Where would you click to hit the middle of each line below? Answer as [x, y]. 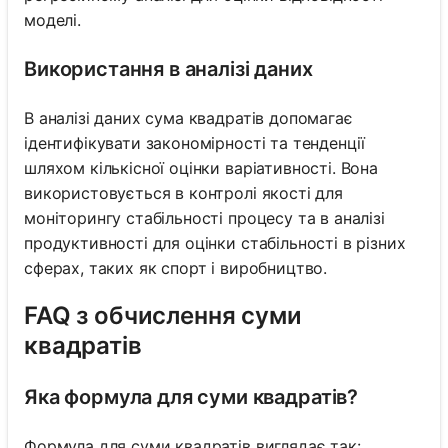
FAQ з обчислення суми [163, 315]
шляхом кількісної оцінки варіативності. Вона [201, 167]
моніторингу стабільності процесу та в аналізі [204, 217]
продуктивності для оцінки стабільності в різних [215, 242]
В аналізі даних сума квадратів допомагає [188, 117]
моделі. [52, 19]
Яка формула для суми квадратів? [191, 396]
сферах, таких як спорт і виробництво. [176, 267]
